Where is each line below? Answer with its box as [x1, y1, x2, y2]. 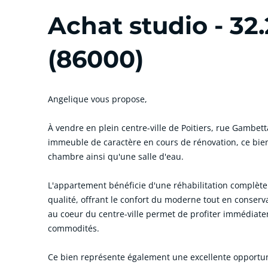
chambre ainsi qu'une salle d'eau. [48, 150, 184, 162]
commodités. [48, 222, 99, 234]
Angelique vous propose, [48, 93, 147, 105]
